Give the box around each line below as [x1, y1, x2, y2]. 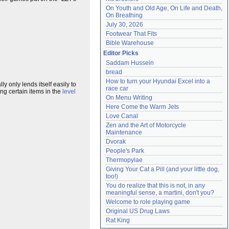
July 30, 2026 [106, 21, 143, 28]
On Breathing [106, 12, 143, 19]
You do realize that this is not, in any [106, 182, 205, 189]
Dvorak [106, 138, 126, 145]
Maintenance [106, 129, 142, 136]
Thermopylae [106, 156, 143, 164]
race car [106, 85, 128, 92]
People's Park [106, 147, 144, 154]
